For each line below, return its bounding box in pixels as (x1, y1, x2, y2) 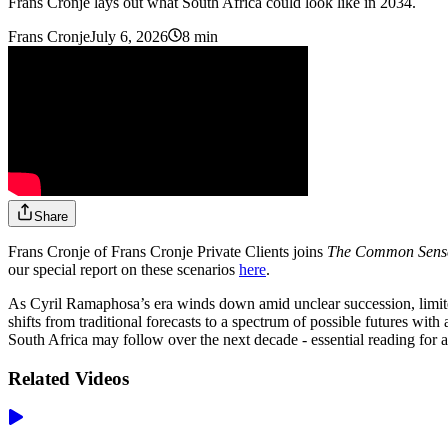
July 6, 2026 (90, 28, 168, 46)
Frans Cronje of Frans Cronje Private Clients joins (8, 243, 327, 261)
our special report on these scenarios (8, 261, 239, 279)
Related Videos (8, 367, 129, 389)
